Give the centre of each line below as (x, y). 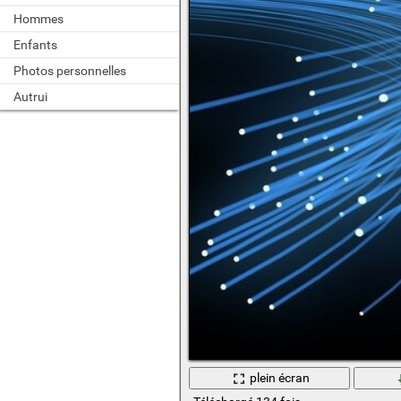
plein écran (280, 378)
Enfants (35, 45)
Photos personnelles (70, 71)
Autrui (30, 97)
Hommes (38, 19)
